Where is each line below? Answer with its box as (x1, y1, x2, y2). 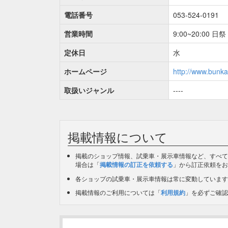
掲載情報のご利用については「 (75, 188, 161, 196)
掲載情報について (68, 128, 167, 146)
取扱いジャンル (64, 85, 114, 95)
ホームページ (64, 66, 107, 76)
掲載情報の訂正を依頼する (100, 160, 173, 169)
